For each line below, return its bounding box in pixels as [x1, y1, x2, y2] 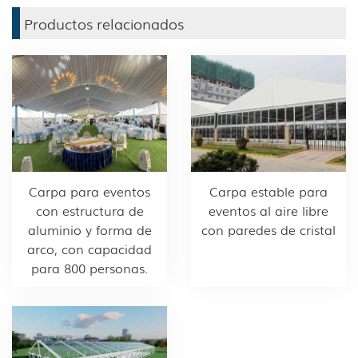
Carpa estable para [209, 181, 328, 201]
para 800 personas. [31, 257, 148, 277]
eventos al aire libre [209, 200, 328, 220]
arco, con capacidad [27, 238, 152, 258]
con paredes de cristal [201, 219, 336, 239]
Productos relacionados [24, 13, 184, 34]
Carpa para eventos [29, 181, 150, 201]
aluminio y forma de [27, 219, 152, 239]
